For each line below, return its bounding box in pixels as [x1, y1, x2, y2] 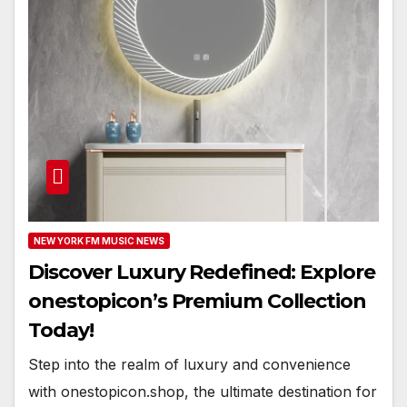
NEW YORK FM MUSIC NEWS [34, 235, 164, 247]
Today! [28, 318, 94, 343]
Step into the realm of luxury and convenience [28, 355, 351, 374]
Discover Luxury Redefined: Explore [28, 260, 375, 285]
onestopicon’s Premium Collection [28, 289, 366, 314]
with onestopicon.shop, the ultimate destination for [28, 382, 377, 402]
